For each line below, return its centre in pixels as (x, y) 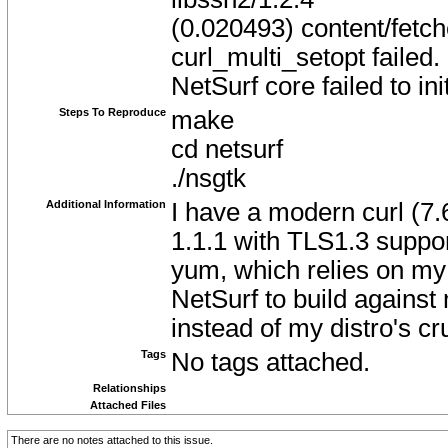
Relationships (129, 388)
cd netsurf (227, 149)
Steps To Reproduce (112, 112)
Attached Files (128, 405)
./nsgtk (208, 178)
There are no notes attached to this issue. (112, 440)
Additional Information (106, 204)
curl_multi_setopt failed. (305, 57)
